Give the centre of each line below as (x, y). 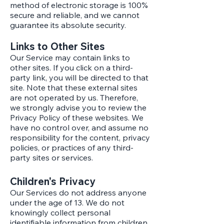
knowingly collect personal (60, 212)
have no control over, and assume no (79, 127)
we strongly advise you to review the (78, 107)
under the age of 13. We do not (67, 202)
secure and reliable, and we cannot (75, 15)
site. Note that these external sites (74, 87)
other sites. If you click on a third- (71, 67)
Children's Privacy (53, 181)
